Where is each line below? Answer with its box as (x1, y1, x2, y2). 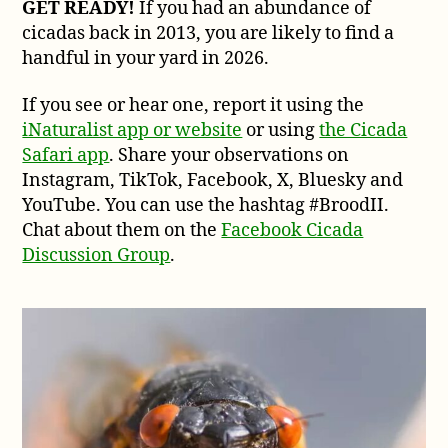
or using (242, 119, 320, 143)
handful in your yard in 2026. (22, 46, 270, 70)
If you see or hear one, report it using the (22, 94, 365, 118)
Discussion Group (22, 244, 171, 268)
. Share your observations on (109, 144, 350, 168)
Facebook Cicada (221, 219, 364, 243)
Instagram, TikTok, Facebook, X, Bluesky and (22, 169, 404, 193)
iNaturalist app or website (22, 119, 243, 143)
